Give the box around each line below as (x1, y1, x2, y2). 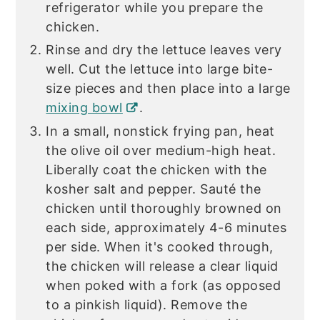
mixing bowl (46, 100, 123, 116)
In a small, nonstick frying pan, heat (46, 124, 275, 139)
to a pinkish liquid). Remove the (46, 297, 248, 313)
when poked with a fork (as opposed (46, 278, 281, 294)
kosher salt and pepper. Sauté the (46, 181, 261, 197)
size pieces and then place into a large (46, 81, 291, 96)
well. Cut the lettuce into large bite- (46, 61, 274, 77)
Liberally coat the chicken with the (46, 162, 267, 178)
